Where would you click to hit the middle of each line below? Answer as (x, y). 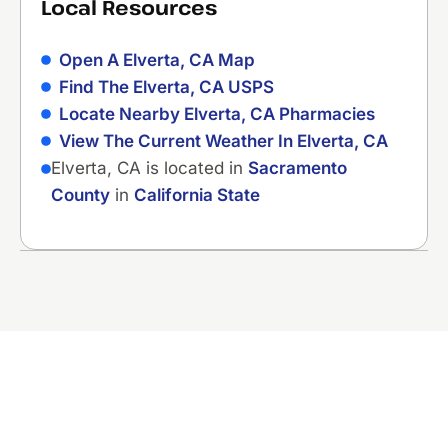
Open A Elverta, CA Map (156, 59)
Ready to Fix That (156, 412)
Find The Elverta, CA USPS (166, 86)
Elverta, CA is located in (149, 167)
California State (197, 194)
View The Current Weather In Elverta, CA (223, 140)
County (80, 194)
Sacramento (297, 167)
